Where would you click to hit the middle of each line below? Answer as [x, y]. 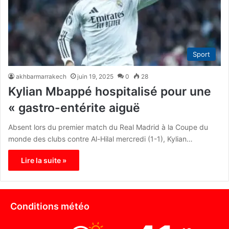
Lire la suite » [44, 160]
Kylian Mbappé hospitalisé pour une [110, 91]
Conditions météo [50, 206]
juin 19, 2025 [95, 76]
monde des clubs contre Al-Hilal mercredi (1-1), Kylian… [100, 139]
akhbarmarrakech [41, 76]
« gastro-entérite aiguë [74, 108]
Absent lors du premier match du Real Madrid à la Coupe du [108, 127]
